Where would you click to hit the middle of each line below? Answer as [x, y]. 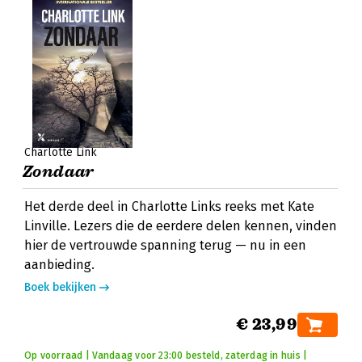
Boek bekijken [60, 287]
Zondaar [59, 172]
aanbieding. [59, 265]
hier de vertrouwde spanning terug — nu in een [165, 245]
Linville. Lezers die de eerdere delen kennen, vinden [181, 226]
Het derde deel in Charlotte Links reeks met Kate [169, 206]
